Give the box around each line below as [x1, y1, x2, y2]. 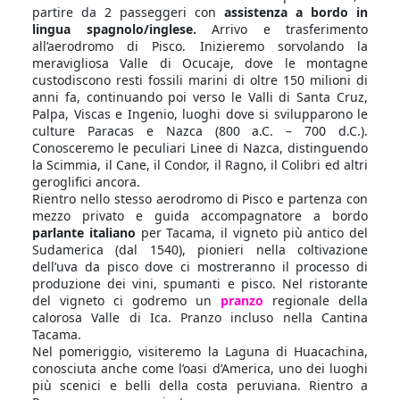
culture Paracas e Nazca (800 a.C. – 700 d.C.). [32, 122, 368, 139]
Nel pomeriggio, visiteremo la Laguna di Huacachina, [32, 343, 368, 360]
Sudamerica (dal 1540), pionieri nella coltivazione [32, 241, 368, 258]
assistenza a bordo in [224, 4, 368, 21]
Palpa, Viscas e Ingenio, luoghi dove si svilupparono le [32, 105, 368, 122]
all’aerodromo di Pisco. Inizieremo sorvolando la [32, 37, 368, 54]
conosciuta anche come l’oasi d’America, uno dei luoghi [32, 360, 368, 377]
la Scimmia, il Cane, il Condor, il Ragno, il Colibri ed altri [32, 156, 368, 173]
